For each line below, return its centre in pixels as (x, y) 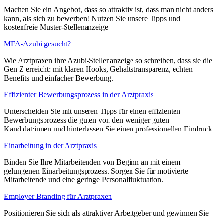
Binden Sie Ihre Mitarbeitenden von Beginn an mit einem (92, 162)
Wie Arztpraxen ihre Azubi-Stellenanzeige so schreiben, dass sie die (108, 60)
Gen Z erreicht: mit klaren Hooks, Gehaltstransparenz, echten (98, 69)
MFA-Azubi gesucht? (37, 44)
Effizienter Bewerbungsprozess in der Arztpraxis (79, 94)
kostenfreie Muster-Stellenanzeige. (57, 27)
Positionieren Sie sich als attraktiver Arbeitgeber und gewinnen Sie (106, 213)
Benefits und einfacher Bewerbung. (59, 78)
